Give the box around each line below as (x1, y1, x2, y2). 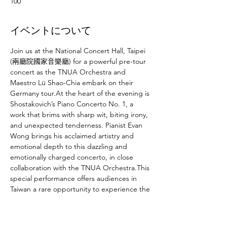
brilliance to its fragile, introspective (10, 216, 125, 225)
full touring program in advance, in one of (10, 195, 144, 204)
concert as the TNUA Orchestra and (10, 67, 128, 77)
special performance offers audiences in (10, 174, 139, 183)
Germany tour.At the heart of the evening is (10, 89, 152, 98)
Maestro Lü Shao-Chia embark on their (10, 78, 135, 87)
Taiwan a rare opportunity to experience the (10, 184, 152, 194)
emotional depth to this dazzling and (10, 142, 129, 151)
